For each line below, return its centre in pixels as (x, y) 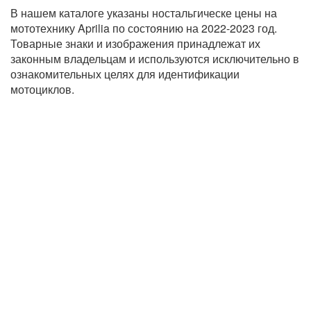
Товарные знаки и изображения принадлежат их (135, 43)
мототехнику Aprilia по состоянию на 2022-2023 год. (144, 28)
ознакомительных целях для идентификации (125, 74)
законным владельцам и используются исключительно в (155, 59)
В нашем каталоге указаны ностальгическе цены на (144, 13)
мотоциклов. (42, 89)
